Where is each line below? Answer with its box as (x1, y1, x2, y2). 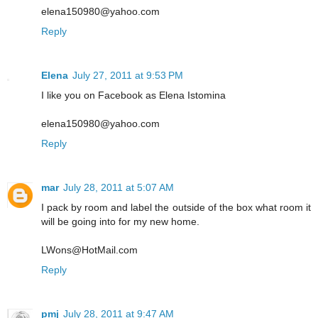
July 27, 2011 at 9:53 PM (72, 69, 183, 81)
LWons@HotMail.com (41, 243, 138, 256)
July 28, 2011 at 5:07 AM (63, 181, 174, 193)
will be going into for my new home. (41, 215, 199, 227)
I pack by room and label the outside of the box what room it (41, 201, 311, 213)
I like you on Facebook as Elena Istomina (41, 89, 226, 101)
